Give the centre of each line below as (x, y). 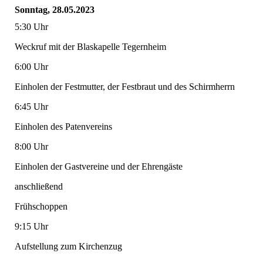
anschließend (39, 187)
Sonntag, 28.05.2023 (55, 10)
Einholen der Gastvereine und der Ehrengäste (99, 167)
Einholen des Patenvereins (63, 127)
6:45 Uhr (31, 107)
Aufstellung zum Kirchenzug (68, 247)
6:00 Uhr (31, 67)
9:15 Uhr (31, 227)
